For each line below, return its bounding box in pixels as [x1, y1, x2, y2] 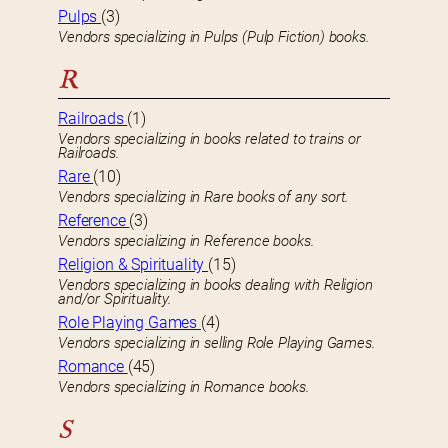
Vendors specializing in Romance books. [58, 378, 310, 397]
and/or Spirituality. [58, 290, 172, 309]
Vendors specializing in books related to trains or [58, 130, 361, 149]
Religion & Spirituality [58, 255, 209, 275]
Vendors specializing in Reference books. [58, 232, 315, 251]
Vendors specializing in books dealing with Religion [58, 276, 373, 295]
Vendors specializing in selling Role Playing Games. [58, 334, 376, 353]
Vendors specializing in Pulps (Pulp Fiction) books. [58, 28, 370, 47]
